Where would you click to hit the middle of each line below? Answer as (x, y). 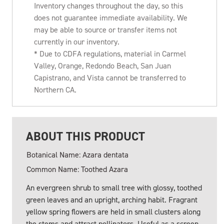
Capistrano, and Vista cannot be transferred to (110, 78)
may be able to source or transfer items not (105, 30)
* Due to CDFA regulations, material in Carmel (110, 54)
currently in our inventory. (77, 42)
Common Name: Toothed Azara (77, 169)
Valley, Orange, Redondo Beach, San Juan (102, 66)
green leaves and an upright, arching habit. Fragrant (112, 200)
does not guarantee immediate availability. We (111, 18)
